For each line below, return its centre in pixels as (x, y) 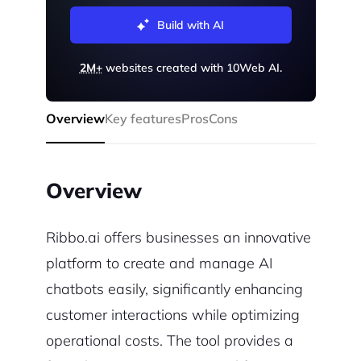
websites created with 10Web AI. (192, 68)
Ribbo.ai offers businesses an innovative (178, 238)
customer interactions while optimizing (172, 315)
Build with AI (191, 25)
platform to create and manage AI (159, 263)
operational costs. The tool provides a (169, 341)
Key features (143, 119)
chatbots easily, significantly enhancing (174, 289)
